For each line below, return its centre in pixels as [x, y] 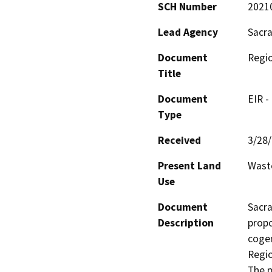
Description [186, 223]
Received [179, 141]
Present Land [189, 166]
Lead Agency [188, 32]
